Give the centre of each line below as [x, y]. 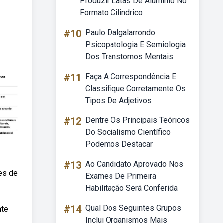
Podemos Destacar [119, 144]
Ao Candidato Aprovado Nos [134, 164]
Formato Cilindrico [111, 13]
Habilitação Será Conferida [131, 188]
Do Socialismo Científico [128, 132]
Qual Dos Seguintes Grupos [133, 208]
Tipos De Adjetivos [118, 100]
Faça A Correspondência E [131, 76]
